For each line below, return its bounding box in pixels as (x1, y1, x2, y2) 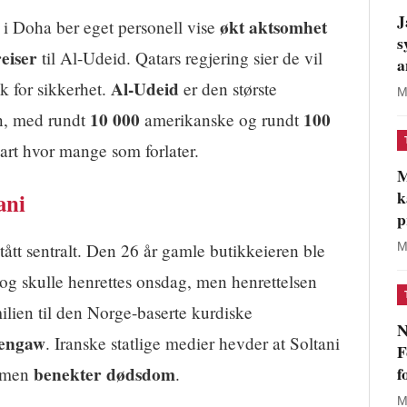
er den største (179, 77, 277, 101)
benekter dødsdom (34, 362, 175, 388)
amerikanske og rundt (140, 108, 303, 132)
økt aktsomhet (220, 15, 327, 41)
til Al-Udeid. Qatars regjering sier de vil (37, 46, 323, 70)
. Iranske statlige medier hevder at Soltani (45, 332, 340, 355)
